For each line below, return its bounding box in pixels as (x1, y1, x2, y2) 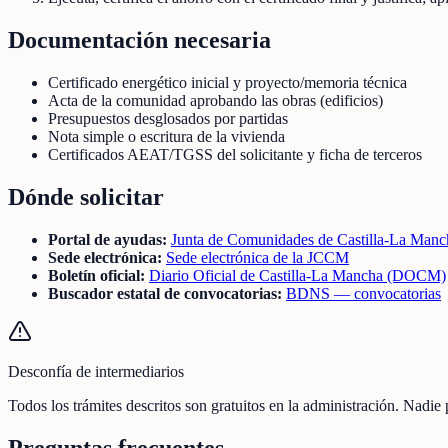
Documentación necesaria (8, 26, 271, 53)
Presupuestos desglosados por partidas (48, 109, 288, 127)
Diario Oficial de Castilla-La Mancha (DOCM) (149, 266, 446, 284)
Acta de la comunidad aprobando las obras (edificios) (48, 91, 383, 109)
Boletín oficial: (48, 266, 145, 284)
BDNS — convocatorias (286, 284, 441, 302)
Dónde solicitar (8, 183, 164, 210)
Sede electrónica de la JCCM (166, 248, 349, 266)
